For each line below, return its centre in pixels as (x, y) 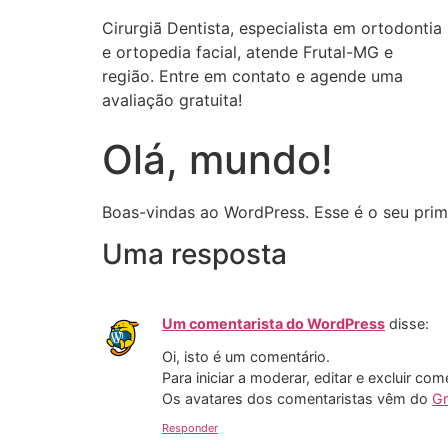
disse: (409, 324)
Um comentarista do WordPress (273, 324)
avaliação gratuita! (172, 100)
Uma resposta (194, 254)
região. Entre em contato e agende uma (252, 76)
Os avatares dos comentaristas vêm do (297, 398)
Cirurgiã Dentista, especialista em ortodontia (272, 28)
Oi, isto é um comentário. (246, 356)
